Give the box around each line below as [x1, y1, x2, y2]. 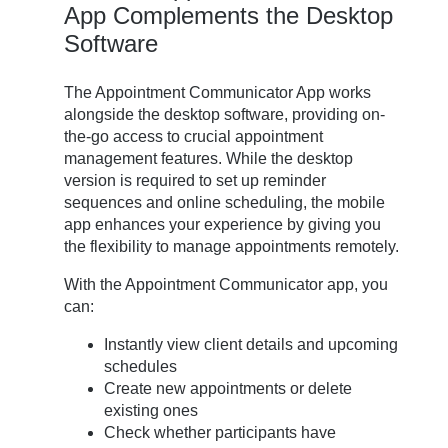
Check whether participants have [104, 424, 337, 442]
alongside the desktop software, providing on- [64, 106, 386, 124]
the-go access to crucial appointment [64, 128, 324, 146]
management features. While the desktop [64, 150, 354, 168]
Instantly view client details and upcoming [104, 336, 399, 354]
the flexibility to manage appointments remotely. [64, 238, 400, 256]
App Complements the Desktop [64, 2, 394, 30]
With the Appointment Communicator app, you [64, 276, 389, 294]
